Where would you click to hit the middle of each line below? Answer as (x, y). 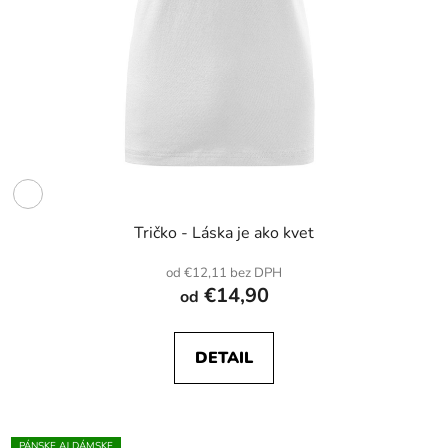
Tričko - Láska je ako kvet (224, 233)
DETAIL (224, 358)
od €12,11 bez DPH (224, 273)
